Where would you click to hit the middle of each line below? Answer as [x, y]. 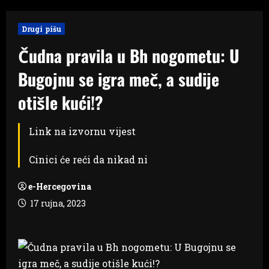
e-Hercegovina [60, 186]
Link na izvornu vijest [82, 131]
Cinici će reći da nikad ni [88, 159]
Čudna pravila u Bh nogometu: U [128, 55]
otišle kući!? [61, 102]
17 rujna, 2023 [57, 203]
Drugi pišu [41, 29]
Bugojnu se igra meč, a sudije [119, 79]
